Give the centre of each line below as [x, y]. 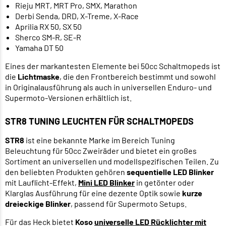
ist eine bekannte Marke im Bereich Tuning [100, 140]
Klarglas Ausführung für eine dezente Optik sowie [94, 193]
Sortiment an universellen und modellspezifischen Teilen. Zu [112, 161]
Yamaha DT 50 [39, 47]
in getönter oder [164, 182]
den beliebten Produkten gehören [66, 172]
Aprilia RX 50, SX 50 [48, 26]
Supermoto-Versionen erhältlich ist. [68, 97]
